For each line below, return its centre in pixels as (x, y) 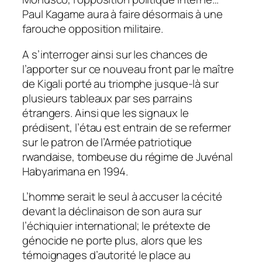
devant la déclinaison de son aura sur (112, 211)
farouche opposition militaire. (93, 29)
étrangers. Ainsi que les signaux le (106, 113)
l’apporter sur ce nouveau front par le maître (128, 69)
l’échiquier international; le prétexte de (116, 226)
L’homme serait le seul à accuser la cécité (122, 197)
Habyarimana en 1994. (75, 171)
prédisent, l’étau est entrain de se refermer (127, 127)
